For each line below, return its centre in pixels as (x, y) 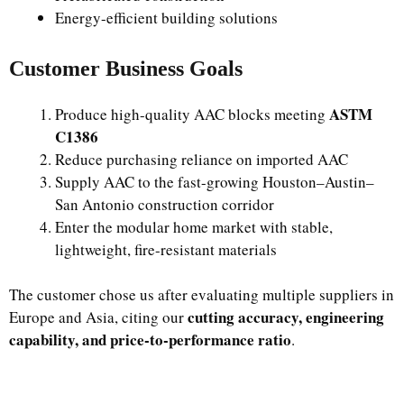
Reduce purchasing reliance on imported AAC (202, 159)
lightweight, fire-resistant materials (166, 249)
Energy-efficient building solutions (166, 18)
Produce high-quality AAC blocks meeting (192, 114)
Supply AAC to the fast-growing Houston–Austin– (215, 181)
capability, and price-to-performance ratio (150, 340)
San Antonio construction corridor (165, 204)
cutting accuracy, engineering (286, 317)
